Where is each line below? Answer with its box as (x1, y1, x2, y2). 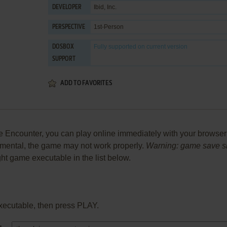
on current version (136, 43, 187, 50)
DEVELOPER (52, 5, 82, 11)
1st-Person (94, 23, 124, 30)
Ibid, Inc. (94, 4, 117, 11)
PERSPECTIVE (52, 24, 85, 30)
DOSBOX (52, 44, 74, 50)
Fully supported (94, 43, 136, 50)
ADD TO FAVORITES (60, 80, 112, 87)
